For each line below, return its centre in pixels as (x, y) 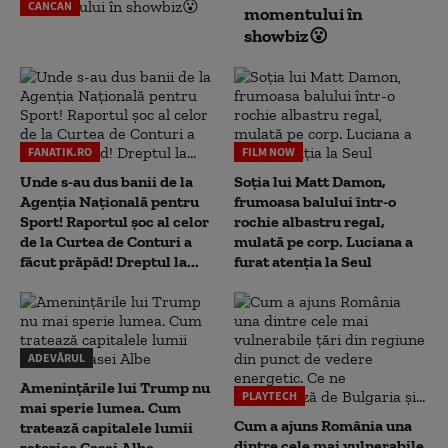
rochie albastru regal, (309, 221)
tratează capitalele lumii (106, 427)
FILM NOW (268, 151)
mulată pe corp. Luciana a (323, 241)
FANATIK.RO (60, 151)
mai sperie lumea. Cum (100, 407)
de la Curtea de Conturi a (106, 241)
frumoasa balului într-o (315, 201)
